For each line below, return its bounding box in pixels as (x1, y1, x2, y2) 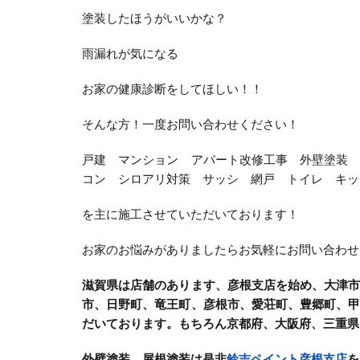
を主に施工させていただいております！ (82, 207, 299, 221)
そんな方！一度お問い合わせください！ (82, 117, 299, 131)
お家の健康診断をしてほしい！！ (82, 81, 263, 96)
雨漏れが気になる (82, 46, 178, 60)
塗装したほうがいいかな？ (82, 10, 227, 25)
